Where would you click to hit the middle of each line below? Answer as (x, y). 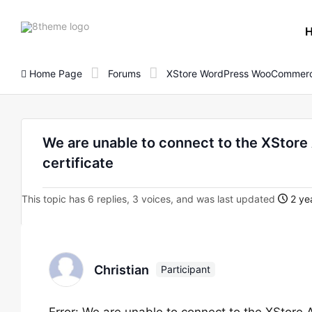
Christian (122, 270)
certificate (78, 163)
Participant (186, 269)
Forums (124, 73)
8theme (106, 25)
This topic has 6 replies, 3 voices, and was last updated (150, 199)
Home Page (54, 73)
